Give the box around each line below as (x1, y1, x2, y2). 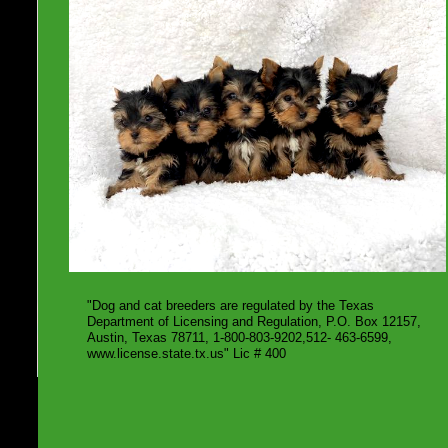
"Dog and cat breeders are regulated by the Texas (87, 298, 374, 313)
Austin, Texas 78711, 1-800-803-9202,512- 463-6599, (87, 330, 392, 345)
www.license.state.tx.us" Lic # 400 (87, 346, 286, 361)
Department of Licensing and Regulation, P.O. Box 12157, (87, 314, 421, 329)
